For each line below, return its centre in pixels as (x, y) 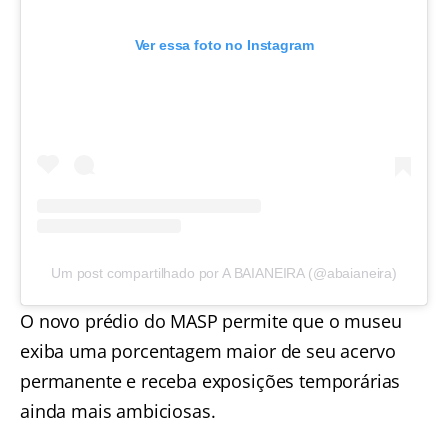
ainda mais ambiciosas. (118, 411)
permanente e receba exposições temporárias (210, 381)
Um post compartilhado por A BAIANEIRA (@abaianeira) (224, 273)
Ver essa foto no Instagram (224, 45)
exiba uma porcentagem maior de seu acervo (208, 351)
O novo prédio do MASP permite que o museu (211, 321)
